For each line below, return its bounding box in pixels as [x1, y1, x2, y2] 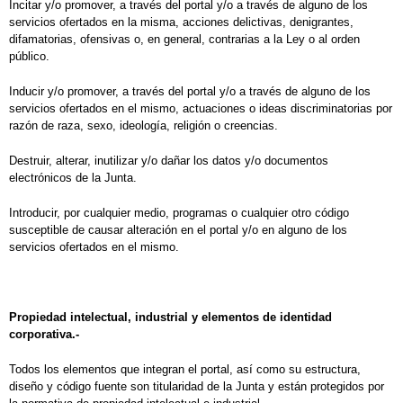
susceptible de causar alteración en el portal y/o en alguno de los [9, 223, 347, 237]
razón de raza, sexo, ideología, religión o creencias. [9, 119, 278, 133]
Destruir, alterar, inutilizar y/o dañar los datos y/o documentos [9, 154, 328, 168]
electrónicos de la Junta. [9, 171, 137, 185]
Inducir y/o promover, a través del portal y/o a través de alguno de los [9, 85, 371, 99]
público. [9, 49, 49, 64]
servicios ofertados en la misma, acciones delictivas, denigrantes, [9, 15, 354, 30]
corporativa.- [9, 327, 79, 342]
